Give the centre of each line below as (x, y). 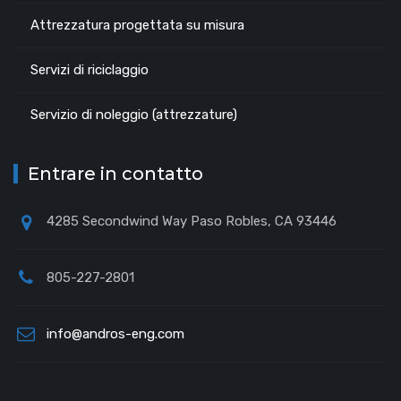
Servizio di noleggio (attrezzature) (134, 114)
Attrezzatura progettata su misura (137, 25)
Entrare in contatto (115, 173)
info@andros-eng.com (115, 333)
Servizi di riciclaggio (90, 69)
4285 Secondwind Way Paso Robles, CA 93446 (192, 221)
